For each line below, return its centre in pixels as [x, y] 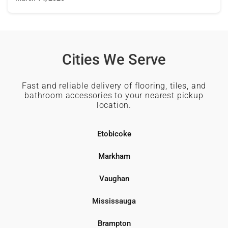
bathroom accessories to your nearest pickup [114, 95]
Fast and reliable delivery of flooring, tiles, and [114, 85]
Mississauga [114, 201]
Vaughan [114, 178]
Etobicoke [114, 134]
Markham [114, 156]
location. [114, 105]
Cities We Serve [114, 59]
